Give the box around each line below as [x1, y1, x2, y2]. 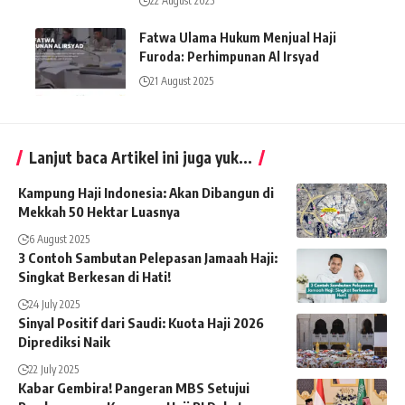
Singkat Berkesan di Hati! [18, 268, 171, 286]
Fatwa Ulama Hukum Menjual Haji [139, 30, 336, 46]
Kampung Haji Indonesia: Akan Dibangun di [18, 184, 274, 202]
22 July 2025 [29, 363, 79, 377]
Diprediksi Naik [18, 334, 110, 351]
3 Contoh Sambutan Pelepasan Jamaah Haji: [18, 250, 278, 267]
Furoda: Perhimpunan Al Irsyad [139, 49, 319, 65]
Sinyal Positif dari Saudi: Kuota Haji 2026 [18, 315, 264, 332]
